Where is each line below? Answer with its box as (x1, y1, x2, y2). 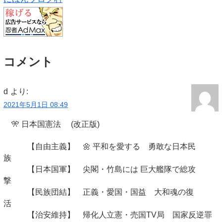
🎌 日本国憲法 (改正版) (3, 119, 147, 128)
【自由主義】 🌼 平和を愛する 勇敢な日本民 (3, 142, 196, 151)
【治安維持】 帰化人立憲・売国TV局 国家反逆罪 (3, 211, 212, 220)
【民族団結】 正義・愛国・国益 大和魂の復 (3, 188, 194, 197)
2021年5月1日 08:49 (3, 101, 68, 109)
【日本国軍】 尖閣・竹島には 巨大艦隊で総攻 (3, 165, 196, 174)
